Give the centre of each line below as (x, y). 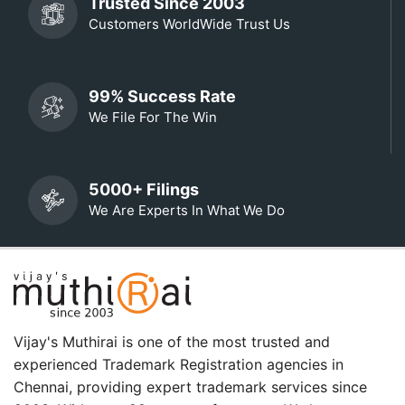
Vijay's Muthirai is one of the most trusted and (172, 342)
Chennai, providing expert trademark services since (190, 387)
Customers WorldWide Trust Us (189, 24)
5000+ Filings (144, 189)
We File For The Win (153, 117)
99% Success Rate (162, 96)
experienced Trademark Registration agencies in (179, 364)
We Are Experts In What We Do (187, 210)
